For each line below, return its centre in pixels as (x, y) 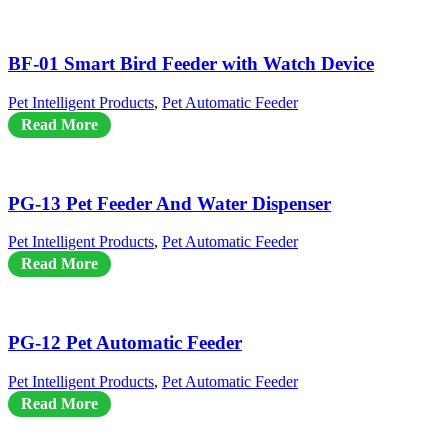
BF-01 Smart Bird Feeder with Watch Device (191, 64)
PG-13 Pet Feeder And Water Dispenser (169, 203)
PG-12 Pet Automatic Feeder (125, 343)
